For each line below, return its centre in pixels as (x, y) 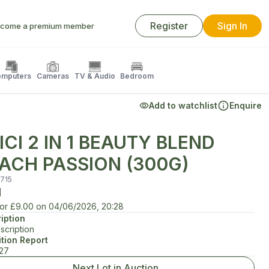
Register (169, 26)
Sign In (232, 26)
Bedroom (137, 76)
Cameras (53, 76)
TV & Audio (95, 76)
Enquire (246, 105)
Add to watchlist (183, 105)
